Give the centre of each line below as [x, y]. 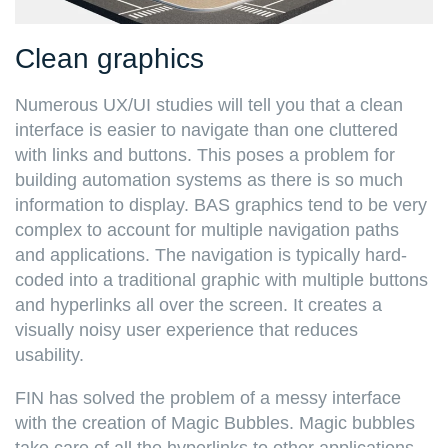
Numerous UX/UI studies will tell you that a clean [209, 105]
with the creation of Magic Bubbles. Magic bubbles [215, 423]
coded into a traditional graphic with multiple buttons [221, 280]
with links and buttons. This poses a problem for [205, 155]
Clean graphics [109, 59]
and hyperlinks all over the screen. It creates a [198, 305]
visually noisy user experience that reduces [186, 330]
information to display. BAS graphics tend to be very [221, 205]
